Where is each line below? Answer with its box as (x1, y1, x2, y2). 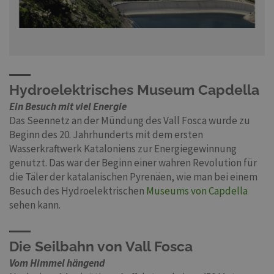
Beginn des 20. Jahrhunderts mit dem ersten (9, 128, 203, 142)
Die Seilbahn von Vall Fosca (9, 238, 193, 255)
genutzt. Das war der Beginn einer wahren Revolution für (9, 156, 257, 170)
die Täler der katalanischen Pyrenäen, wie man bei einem (9, 170, 257, 184)
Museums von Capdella (146, 184, 248, 198)
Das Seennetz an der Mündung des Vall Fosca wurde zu (9, 114, 250, 128)
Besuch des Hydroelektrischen (9, 184, 146, 198)
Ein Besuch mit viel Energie (9, 100, 127, 114)
